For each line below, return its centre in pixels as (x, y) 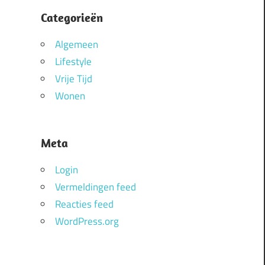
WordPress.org (87, 222)
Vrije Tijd (73, 79)
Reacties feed (84, 204)
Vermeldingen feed (95, 187)
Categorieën (72, 18)
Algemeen (76, 45)
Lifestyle (73, 62)
